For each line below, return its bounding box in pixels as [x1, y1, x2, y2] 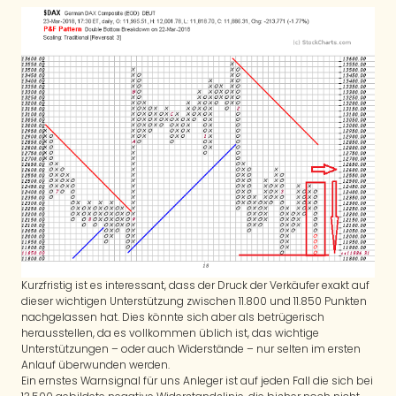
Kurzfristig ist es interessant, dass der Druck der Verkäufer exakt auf [21, 277, 369, 293]
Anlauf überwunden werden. [21, 356, 170, 372]
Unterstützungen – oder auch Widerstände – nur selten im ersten [21, 340, 361, 356]
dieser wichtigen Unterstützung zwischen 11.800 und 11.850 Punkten [21, 293, 367, 308]
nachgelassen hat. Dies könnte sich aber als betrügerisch [21, 308, 324, 324]
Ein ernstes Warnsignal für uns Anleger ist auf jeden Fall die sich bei [21, 372, 373, 388]
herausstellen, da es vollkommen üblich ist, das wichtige [21, 324, 319, 340]
